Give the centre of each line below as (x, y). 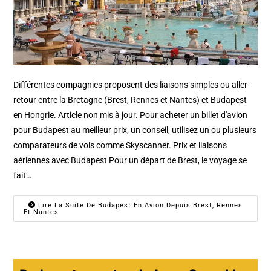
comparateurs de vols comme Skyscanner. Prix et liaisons (120, 145)
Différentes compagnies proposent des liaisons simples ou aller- (132, 85)
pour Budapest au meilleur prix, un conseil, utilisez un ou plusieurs (135, 130)
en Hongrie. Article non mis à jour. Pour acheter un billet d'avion (131, 115)
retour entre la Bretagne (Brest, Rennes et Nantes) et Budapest (130, 100)
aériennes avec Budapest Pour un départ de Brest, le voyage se (130, 161)
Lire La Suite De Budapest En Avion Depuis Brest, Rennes (139, 206)
